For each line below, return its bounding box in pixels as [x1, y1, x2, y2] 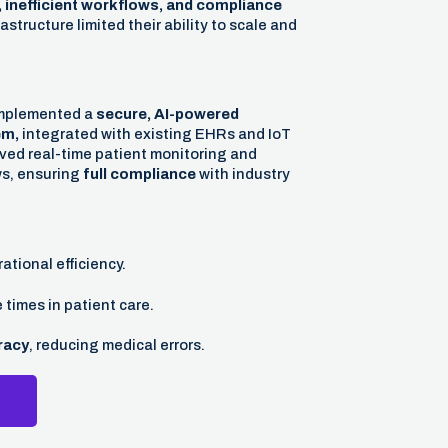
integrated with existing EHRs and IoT [18, 126, 291, 143]
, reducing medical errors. [28, 336, 205, 353]
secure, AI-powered [95, 106, 239, 123]
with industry [195, 166, 290, 183]
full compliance [82, 166, 196, 183]
